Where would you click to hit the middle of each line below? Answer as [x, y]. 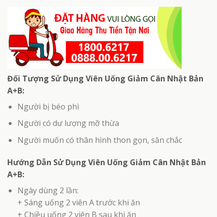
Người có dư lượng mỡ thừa [68, 123]
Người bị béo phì [48, 106]
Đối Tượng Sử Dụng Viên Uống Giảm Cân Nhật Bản [105, 78]
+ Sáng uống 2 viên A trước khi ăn [78, 202]
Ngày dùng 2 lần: [48, 190]
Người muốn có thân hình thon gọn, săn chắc [100, 140]
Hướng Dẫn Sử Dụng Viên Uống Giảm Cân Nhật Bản [107, 162]
